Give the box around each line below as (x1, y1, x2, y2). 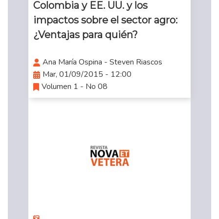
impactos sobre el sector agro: (33, 14, 177, 26)
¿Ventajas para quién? (33, 29, 138, 41)
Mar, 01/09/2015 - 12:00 (42, 69, 131, 80)
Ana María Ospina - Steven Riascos (42, 57, 162, 68)
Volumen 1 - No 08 (41, 81, 108, 92)
